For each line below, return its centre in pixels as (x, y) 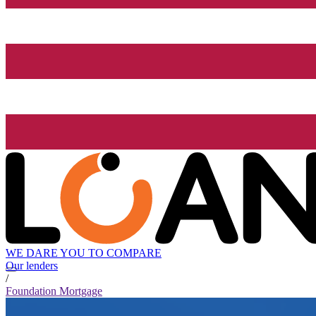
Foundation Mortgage (54, 291)
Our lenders (32, 266)
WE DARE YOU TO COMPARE (84, 253)
